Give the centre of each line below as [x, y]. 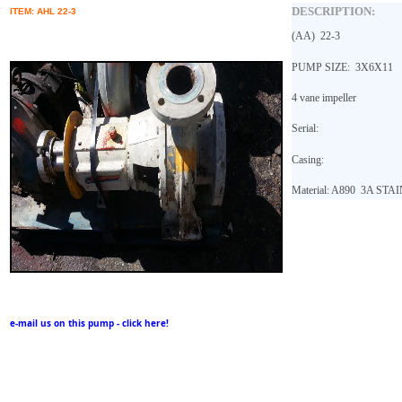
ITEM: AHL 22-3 [43, 11]
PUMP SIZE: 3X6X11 [342, 67]
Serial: [305, 129]
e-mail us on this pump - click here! [89, 323]
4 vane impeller [324, 97]
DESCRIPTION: [333, 11]
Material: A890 [325, 191]
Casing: [308, 159]
